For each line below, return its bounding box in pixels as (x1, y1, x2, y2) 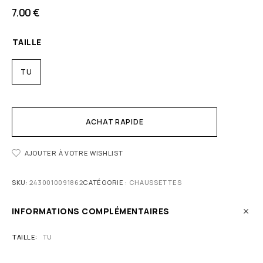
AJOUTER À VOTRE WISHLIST (25, 149, 123, 158)
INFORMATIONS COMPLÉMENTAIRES (12, 205, 170, 217)
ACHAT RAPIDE (85, 117, 144, 127)
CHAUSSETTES (129, 178, 182, 187)
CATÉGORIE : (83, 178, 129, 187)
